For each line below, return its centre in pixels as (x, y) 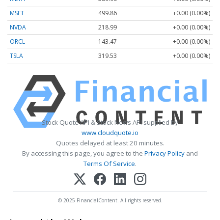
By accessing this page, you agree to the (83, 153)
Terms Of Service (109, 164)
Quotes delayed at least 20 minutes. (110, 143)
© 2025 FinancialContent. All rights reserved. (110, 200)
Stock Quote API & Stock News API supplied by (110, 123)
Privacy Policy (165, 153)
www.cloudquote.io (110, 133)
